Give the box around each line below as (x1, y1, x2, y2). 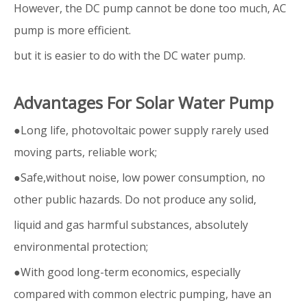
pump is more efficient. (14, 22, 131, 38)
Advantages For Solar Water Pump (14, 90, 278, 114)
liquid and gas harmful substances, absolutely (14, 217, 248, 232)
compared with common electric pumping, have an (14, 286, 274, 302)
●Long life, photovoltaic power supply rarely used (14, 122, 269, 138)
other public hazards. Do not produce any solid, (14, 191, 259, 207)
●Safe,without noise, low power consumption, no (14, 169, 265, 185)
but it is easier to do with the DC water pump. (14, 47, 245, 63)
